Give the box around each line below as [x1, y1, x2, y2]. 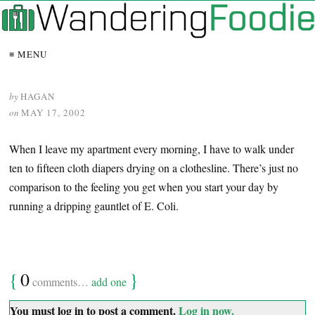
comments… [30, 274, 91, 290]
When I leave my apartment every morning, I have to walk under [9, 141, 294, 157]
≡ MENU [9, 48, 47, 61]
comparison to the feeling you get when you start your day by [9, 179, 278, 195]
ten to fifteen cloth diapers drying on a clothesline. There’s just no [9, 160, 298, 176]
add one [91, 274, 127, 290]
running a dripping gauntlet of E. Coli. [9, 198, 179, 214]
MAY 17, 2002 [21, 106, 86, 120]
